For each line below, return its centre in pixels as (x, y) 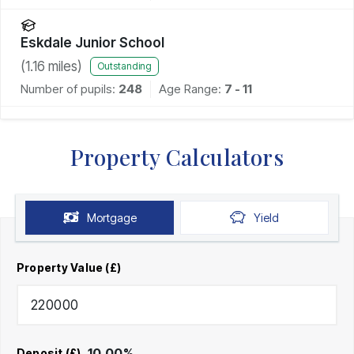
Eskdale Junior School (92, 42)
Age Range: (192, 88)
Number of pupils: (68, 88)
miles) (64, 66)
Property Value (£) (69, 267)
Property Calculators (177, 156)
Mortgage (111, 217)
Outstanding (124, 66)
